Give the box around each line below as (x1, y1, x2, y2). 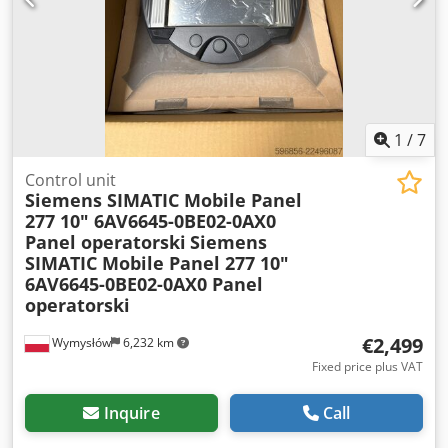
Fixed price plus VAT (312, 357, 423, 375)
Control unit (25, 168, 116, 191)
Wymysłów (49, 333, 111, 351)
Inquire (103, 401, 160, 424)
